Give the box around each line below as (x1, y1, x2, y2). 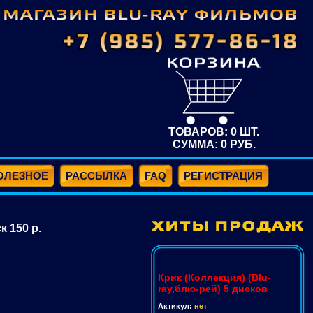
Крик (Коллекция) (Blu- (158, 272, 271, 283)
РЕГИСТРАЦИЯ (184, 170, 263, 182)
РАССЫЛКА (66, 170, 127, 182)
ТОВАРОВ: (168, 126, 231, 138)
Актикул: (158, 302, 194, 310)
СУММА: (172, 138, 221, 150)
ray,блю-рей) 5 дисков (158, 283, 268, 294)
